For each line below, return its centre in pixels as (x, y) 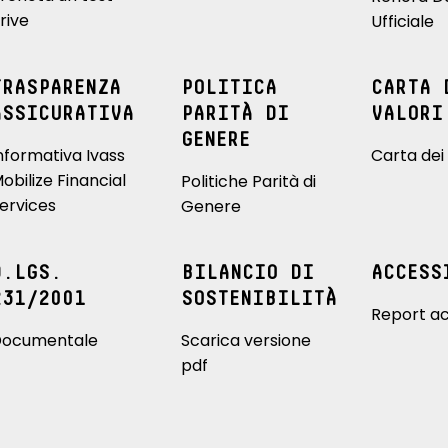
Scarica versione (245, 341)
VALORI (407, 114)
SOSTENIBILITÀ (258, 299)
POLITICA (228, 88)
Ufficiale (402, 22)
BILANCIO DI (247, 273)
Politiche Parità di (248, 182)
